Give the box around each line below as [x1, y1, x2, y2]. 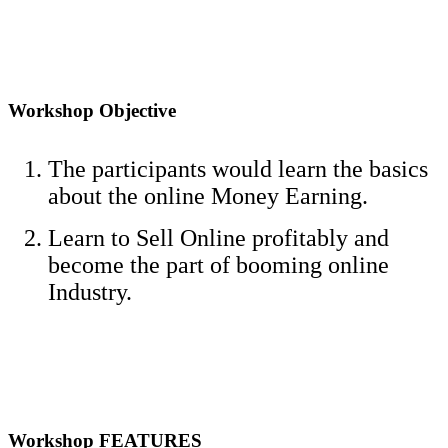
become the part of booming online [48, 252, 389, 279]
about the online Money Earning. [48, 183, 368, 210]
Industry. [48, 279, 132, 306]
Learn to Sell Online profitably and [48, 225, 389, 252]
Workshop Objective [8, 100, 176, 122]
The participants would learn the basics [48, 156, 428, 183]
